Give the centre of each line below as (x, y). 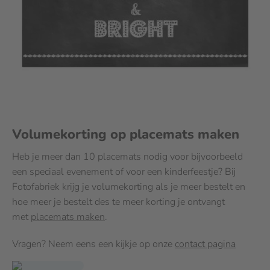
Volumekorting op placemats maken (126, 134)
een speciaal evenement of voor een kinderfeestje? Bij (124, 172)
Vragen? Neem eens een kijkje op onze (93, 244)
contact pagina (205, 244)
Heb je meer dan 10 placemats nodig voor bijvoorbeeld (127, 157)
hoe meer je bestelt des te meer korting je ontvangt (118, 202)
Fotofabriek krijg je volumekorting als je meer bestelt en (129, 187)
